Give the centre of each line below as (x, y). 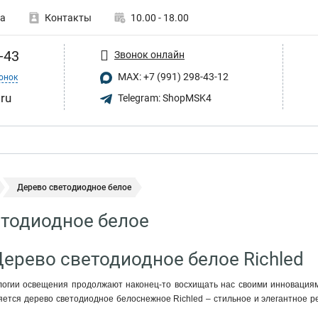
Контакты (68, 18)
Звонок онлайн (149, 54)
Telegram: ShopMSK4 (164, 98)
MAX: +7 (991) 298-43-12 (172, 77)
